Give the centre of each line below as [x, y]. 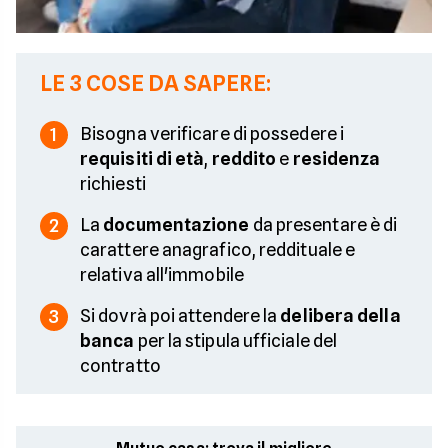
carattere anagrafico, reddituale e [218, 249]
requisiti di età [142, 158]
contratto [120, 365]
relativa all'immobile [162, 274]
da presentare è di [323, 224]
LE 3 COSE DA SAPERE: [155, 82]
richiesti [113, 183]
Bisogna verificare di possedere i [212, 133]
